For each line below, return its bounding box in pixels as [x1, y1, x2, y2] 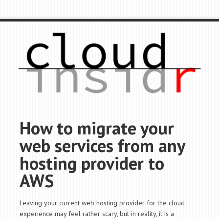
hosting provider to [20, 152, 164, 175]
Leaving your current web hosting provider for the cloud [20, 198, 185, 208]
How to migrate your [20, 116, 174, 140]
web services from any [20, 134, 185, 157]
